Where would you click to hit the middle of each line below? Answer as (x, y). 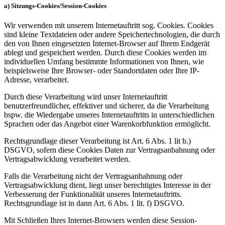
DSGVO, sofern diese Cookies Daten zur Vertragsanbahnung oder (109, 150)
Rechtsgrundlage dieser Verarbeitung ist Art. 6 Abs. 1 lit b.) (97, 141)
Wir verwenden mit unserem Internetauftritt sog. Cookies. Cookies (109, 25)
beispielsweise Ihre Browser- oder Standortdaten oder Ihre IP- (102, 70)
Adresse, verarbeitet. (38, 79)
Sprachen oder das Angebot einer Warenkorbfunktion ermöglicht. (107, 124)
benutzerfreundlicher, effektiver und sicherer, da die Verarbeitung (106, 105)
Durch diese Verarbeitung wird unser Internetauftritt (86, 96)
